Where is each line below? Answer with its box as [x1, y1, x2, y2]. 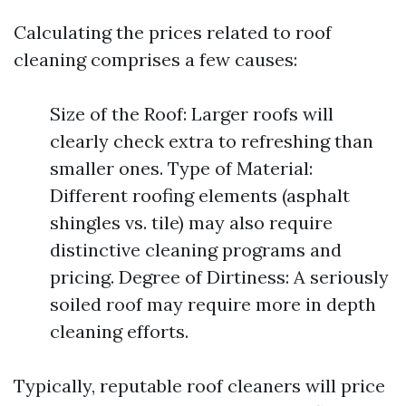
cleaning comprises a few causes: [14, 48, 297, 71]
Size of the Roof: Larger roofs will [50, 102, 333, 125]
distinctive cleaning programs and [50, 238, 342, 261]
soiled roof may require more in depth [50, 293, 376, 315]
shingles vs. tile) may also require [50, 211, 333, 234]
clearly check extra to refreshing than [50, 130, 373, 152]
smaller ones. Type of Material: [50, 157, 313, 179]
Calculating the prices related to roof [14, 21, 332, 43]
